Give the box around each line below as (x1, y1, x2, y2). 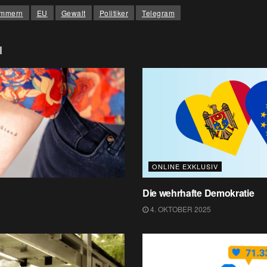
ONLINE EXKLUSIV (152, 162, 218, 172)
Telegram (142, 7, 175, 18)
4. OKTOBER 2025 (148, 204, 211, 215)
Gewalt (61, 7, 86, 18)
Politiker (99, 7, 128, 18)
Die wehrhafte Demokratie (142, 186, 254, 200)
